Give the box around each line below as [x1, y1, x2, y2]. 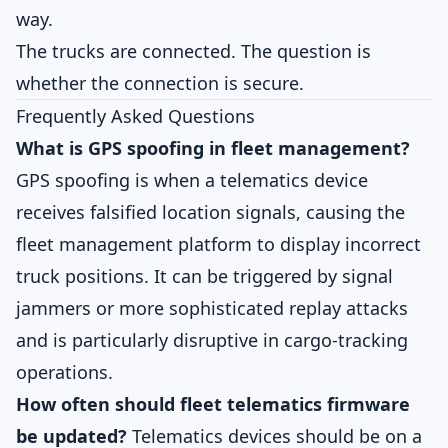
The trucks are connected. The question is [16, 39, 371, 63]
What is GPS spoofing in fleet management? [16, 136, 410, 160]
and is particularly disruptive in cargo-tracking [16, 328, 408, 352]
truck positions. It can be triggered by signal [16, 264, 393, 288]
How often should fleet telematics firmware [16, 392, 410, 416]
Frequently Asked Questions [16, 104, 255, 128]
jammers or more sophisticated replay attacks [16, 296, 408, 320]
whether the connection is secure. [16, 71, 304, 95]
